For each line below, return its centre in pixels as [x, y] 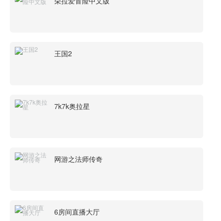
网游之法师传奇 [78, 159]
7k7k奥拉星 [72, 106]
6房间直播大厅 [77, 212]
